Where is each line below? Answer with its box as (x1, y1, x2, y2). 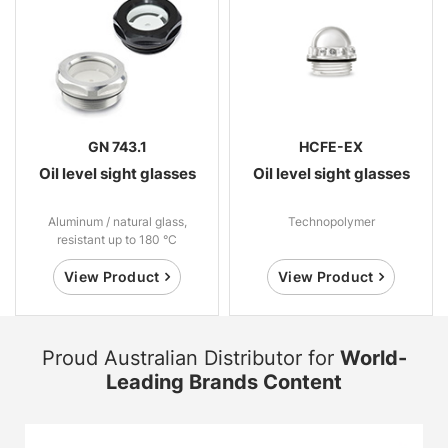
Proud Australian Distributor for (41, 345, 340, 370)
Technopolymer (287, 213, 375, 229)
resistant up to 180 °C (57, 231, 177, 247)
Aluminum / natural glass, (47, 213, 187, 229)
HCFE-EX (299, 137, 363, 155)
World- (339, 345, 407, 370)
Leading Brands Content (106, 369, 342, 394)
